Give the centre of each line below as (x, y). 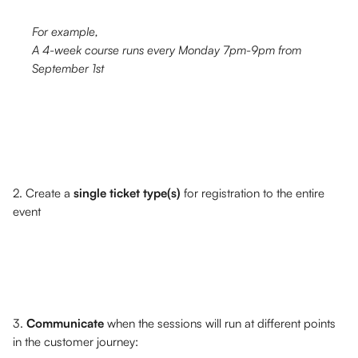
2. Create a (43, 193)
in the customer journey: (76, 342)
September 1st (68, 68)
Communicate (67, 323)
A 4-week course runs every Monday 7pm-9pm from (168, 50)
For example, (67, 32)
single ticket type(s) (127, 193)
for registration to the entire (254, 193)
